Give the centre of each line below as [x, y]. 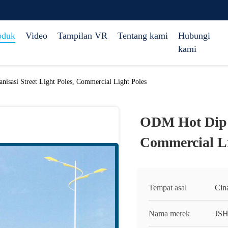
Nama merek [169, 213]
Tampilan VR [82, 36]
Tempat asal [168, 188]
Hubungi [194, 36]
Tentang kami [143, 36]
